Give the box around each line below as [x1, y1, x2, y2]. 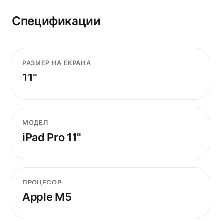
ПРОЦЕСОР [22, 178, 62, 186]
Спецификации [12, 13, 101, 28]
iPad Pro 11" [22, 131, 82, 144]
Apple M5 [22, 190, 72, 203]
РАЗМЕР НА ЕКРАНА [22, 59, 91, 67]
